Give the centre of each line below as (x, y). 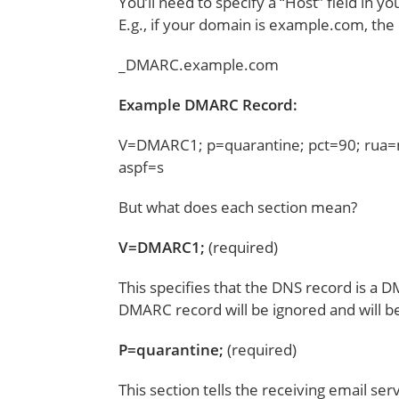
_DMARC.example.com (199, 65)
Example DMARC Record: (208, 105)
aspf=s (142, 167)
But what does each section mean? (238, 207)
